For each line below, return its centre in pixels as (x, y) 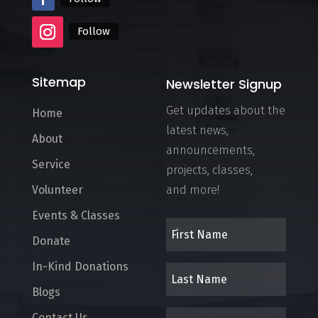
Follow (93, 31)
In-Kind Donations (80, 266)
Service (51, 164)
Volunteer (57, 190)
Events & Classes (76, 215)
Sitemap (59, 82)
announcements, (210, 150)
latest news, (197, 130)
